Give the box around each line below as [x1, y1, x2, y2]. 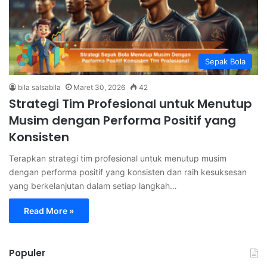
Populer [9, 247, 45, 260]
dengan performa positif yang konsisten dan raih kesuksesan [9, 167, 247, 178]
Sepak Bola [205, 57, 246, 67]
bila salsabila [18, 83, 61, 92]
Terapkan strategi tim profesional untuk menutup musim [9, 153, 226, 164]
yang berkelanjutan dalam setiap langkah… [9, 181, 177, 191]
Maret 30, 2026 [73, 83, 125, 92]
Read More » [24, 206, 74, 216]
